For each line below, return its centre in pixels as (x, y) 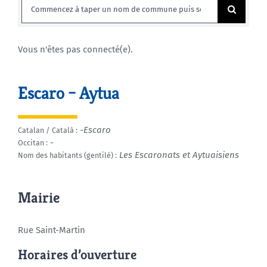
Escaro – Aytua (68, 93)
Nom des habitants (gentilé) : (67, 155)
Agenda (28, 35)
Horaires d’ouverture (77, 255)
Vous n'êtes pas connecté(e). (75, 49)
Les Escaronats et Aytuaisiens (179, 155)
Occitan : (32, 143)
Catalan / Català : (47, 130)
